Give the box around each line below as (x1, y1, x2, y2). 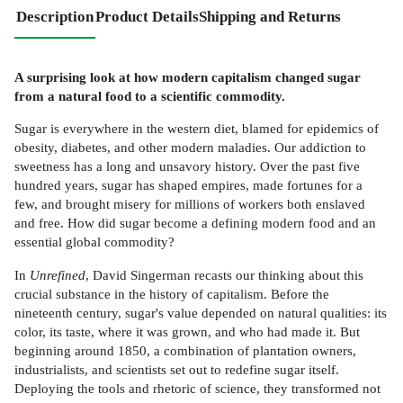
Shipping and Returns (199, 8, 341, 26)
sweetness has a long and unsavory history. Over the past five (14, 158, 360, 175)
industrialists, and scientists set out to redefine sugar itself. (14, 361, 339, 377)
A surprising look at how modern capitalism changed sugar (14, 68, 361, 85)
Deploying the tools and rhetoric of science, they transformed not (14, 380, 381, 396)
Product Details (95, 8, 199, 26)
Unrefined (30, 266, 85, 282)
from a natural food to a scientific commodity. (14, 87, 285, 103)
